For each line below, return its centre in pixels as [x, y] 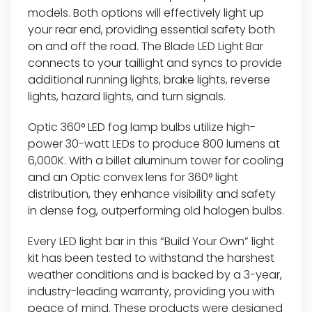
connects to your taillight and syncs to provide [155, 63]
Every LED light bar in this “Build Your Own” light [151, 241]
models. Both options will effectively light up [146, 13]
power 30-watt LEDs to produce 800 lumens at [154, 143]
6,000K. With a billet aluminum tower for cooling [156, 160]
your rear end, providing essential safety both [151, 29]
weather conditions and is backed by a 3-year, [155, 274]
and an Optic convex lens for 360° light [133, 177]
